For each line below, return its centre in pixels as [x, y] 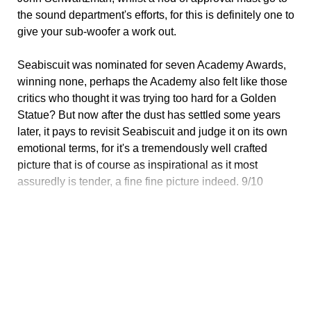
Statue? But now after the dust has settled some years [149, 115]
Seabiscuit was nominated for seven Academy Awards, [152, 65]
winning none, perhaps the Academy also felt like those [152, 82]
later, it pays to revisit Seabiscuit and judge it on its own [152, 132]
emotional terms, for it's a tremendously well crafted [142, 149]
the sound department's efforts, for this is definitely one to [156, 15]
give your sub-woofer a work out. [97, 32]
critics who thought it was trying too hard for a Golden [147, 99]
